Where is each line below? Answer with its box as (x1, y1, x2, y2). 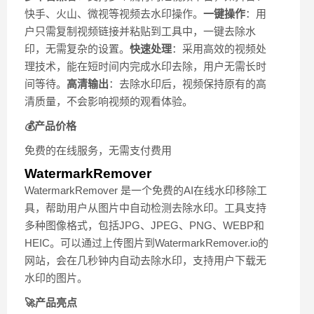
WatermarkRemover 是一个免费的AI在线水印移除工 (25, 184, 267, 197)
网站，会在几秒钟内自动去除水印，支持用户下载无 (25, 254, 266, 267)
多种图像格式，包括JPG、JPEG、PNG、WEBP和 (25, 219, 264, 232)
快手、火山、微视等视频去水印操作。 (25, 8, 203, 20)
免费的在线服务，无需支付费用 (25, 144, 172, 157)
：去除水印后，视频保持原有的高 (109, 78, 266, 90)
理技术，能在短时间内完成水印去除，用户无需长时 (25, 60, 266, 73)
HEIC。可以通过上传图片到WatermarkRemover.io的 (25, 237, 268, 250)
